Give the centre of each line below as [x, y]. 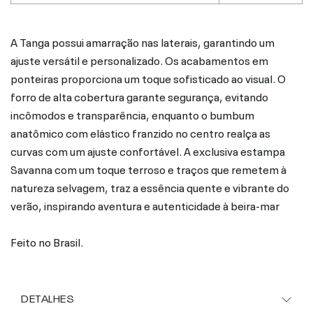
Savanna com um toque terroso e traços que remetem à [148, 168]
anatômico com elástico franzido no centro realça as [140, 132]
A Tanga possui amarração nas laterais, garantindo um [143, 41]
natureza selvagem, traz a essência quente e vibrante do [150, 186]
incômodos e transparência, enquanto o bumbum [132, 114]
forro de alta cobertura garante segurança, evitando [139, 95]
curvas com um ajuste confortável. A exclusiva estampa [148, 150]
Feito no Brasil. [47, 241]
